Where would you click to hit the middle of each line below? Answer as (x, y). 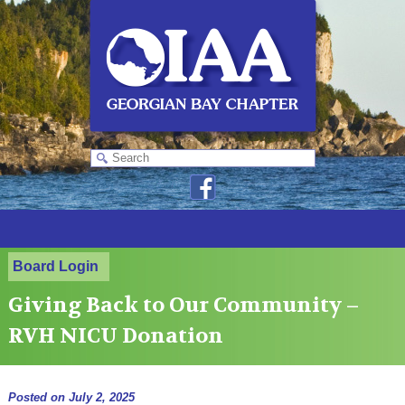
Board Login (55, 266)
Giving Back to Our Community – (183, 305)
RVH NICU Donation (115, 336)
